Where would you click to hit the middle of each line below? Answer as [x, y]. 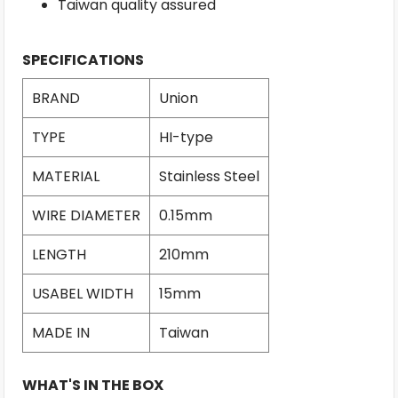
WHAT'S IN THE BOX [93, 385]
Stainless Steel [209, 176]
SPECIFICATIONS [83, 60]
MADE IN [61, 332]
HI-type [186, 137]
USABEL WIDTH [83, 293]
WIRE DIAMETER [86, 215]
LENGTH [59, 254]
